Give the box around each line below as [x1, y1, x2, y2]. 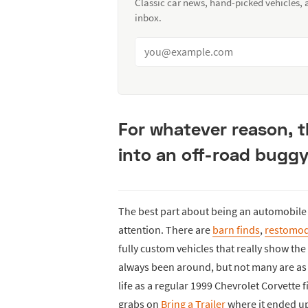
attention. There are [118, 222, 212, 236]
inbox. [135, 10, 162, 24]
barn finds [212, 222, 260, 236]
